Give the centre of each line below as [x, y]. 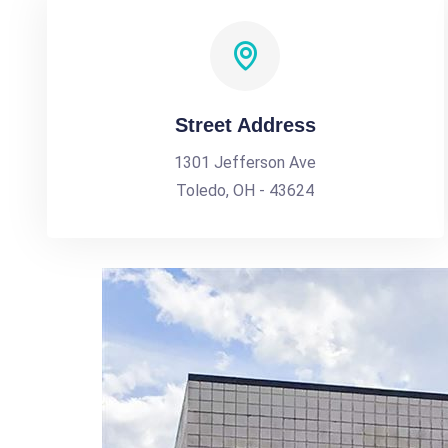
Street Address [245, 125]
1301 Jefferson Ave [245, 162]
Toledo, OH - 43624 [245, 190]
